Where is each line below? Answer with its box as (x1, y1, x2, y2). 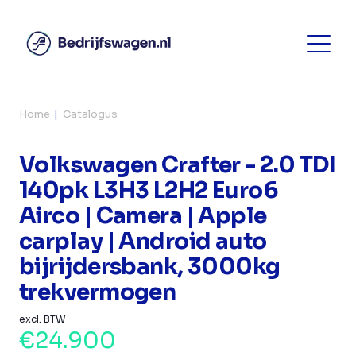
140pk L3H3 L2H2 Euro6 (19, 176, 279, 204)
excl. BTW (19, 313, 66, 325)
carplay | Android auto (19, 227, 267, 255)
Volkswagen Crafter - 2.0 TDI (19, 151, 336, 179)
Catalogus (63, 107, 118, 121)
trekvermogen (19, 278, 176, 306)
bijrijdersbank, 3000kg (19, 253, 281, 281)
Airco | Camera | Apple (19, 202, 267, 230)
